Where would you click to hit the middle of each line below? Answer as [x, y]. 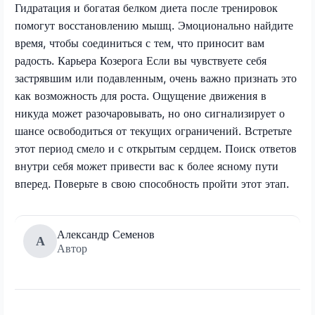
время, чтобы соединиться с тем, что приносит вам [140, 43]
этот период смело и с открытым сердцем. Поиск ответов [156, 148]
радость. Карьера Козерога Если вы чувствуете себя [141, 60]
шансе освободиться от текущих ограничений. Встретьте [153, 130]
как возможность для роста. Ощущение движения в [141, 95]
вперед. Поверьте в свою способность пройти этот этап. [152, 183]
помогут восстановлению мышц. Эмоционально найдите [154, 25]
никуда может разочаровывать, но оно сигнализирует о [150, 113]
